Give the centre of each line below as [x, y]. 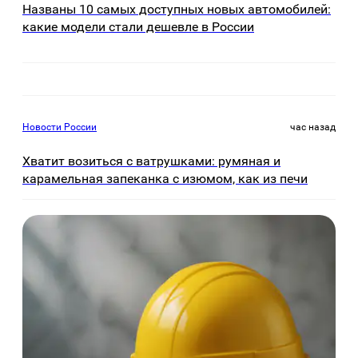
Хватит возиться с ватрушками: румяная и [151, 161]
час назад [313, 127]
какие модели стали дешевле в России [138, 26]
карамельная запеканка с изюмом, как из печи [165, 179]
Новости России [60, 127]
